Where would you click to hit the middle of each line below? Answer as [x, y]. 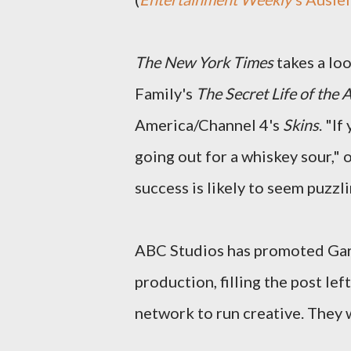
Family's [165, 93]
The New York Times [204, 62]
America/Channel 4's [209, 125]
